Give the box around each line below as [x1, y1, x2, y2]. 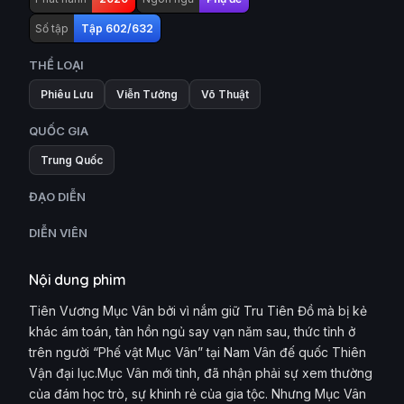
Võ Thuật [201, 87, 249, 101]
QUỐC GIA [29, 124, 88, 138]
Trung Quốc [41, 153, 103, 167]
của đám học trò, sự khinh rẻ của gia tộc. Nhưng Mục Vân [29, 386, 366, 401]
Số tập [35, 22, 69, 35]
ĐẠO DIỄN [29, 189, 86, 204]
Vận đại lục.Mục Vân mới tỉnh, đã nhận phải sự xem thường [29, 365, 372, 381]
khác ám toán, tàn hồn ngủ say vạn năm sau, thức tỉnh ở [29, 324, 355, 339]
